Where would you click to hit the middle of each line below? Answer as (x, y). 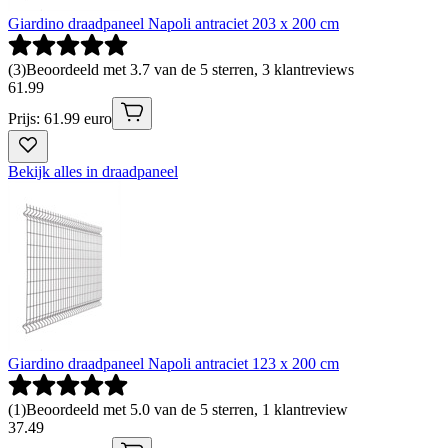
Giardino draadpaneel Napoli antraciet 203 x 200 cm (173, 23)
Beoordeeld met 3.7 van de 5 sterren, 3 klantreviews (190, 69)
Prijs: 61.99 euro (60, 118)
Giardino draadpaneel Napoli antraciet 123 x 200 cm (173, 363)
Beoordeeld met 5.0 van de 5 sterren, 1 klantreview (187, 409)
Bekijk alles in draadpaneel (93, 171)
